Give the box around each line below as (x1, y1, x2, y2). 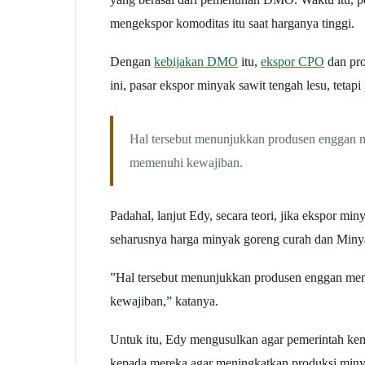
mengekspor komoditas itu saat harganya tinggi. (110, 15, 354, 31)
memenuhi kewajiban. (130, 154, 243, 170)
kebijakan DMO (154, 53, 238, 69)
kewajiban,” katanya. (110, 293, 218, 310)
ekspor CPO (261, 53, 324, 69)
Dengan (110, 53, 154, 69)
